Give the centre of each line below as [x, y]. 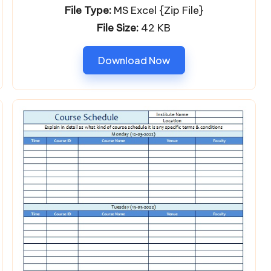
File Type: [88, 10]
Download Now [134, 60]
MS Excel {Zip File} [157, 10]
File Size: [118, 28]
